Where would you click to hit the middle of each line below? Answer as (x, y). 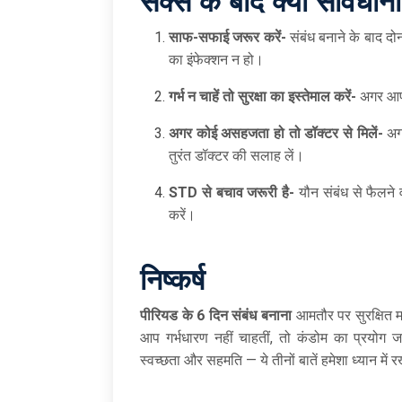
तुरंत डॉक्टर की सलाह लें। (236, 155)
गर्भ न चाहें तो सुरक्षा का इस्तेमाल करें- (264, 96)
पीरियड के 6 (175, 315)
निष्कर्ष (172, 280)
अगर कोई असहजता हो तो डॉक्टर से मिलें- (276, 133)
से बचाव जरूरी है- (248, 192)
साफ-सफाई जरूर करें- (227, 37)
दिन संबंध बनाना (250, 315)
